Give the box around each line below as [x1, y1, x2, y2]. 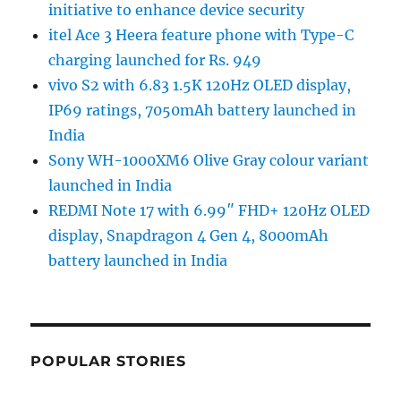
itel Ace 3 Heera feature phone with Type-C [48, 25, 354, 44]
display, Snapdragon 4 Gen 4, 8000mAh [48, 226, 329, 244]
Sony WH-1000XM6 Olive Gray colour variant [48, 150, 370, 169]
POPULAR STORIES [30, 352, 186, 370]
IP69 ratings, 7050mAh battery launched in [48, 100, 357, 119]
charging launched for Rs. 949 [48, 50, 262, 69]
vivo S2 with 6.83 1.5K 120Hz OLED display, [48, 75, 352, 94]
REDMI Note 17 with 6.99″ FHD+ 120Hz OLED [48, 200, 371, 219]
